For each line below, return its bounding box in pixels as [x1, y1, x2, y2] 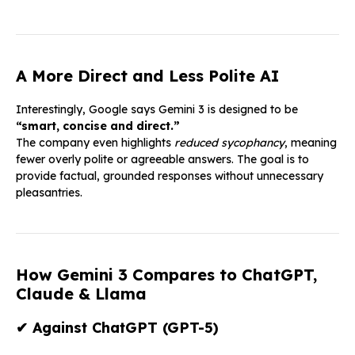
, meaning [284, 135, 337, 150]
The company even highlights [16, 135, 174, 150]
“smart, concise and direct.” [16, 118, 180, 133]
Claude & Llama [16, 283, 147, 303]
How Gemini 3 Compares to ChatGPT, [16, 264, 317, 284]
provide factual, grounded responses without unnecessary [16, 168, 323, 183]
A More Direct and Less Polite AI [16, 65, 279, 86]
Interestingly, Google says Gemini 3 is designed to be [16, 101, 298, 116]
